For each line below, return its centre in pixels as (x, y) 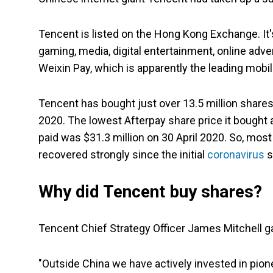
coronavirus (236, 155)
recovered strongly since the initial (123, 155)
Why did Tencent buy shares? (150, 192)
